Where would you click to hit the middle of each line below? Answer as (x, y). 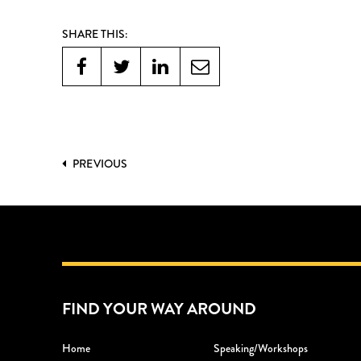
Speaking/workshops (261, 348)
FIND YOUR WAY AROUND (159, 309)
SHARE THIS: (95, 33)
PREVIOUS (99, 163)
